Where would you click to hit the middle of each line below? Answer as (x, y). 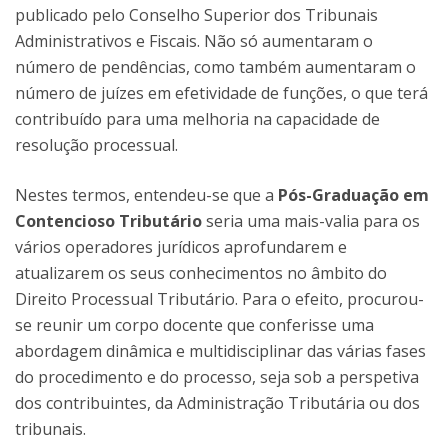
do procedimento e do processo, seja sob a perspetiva (217, 377)
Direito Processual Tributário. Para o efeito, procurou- (219, 299)
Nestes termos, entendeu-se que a (146, 195)
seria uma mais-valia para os (311, 221)
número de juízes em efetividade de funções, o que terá (221, 93)
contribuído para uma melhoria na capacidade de (197, 119)
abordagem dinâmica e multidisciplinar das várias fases (220, 351)
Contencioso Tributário (108, 221)
